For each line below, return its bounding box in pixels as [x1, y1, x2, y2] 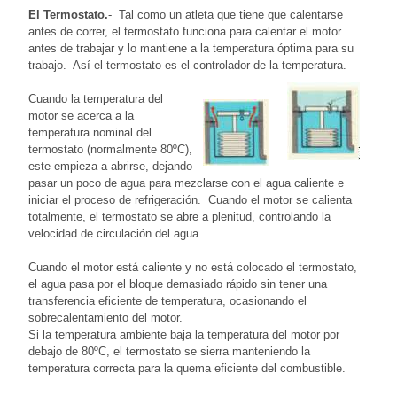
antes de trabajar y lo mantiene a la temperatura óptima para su [28, 41, 354, 55]
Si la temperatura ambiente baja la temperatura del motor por [28, 327, 339, 341]
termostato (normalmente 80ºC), [28, 142, 192, 156]
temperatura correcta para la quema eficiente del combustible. [28, 361, 349, 375]
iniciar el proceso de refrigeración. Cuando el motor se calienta [28, 192, 352, 206]
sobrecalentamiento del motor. [28, 310, 183, 324]
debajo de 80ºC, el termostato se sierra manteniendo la [28, 344, 310, 358]
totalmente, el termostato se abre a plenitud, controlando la [28, 209, 331, 223]
